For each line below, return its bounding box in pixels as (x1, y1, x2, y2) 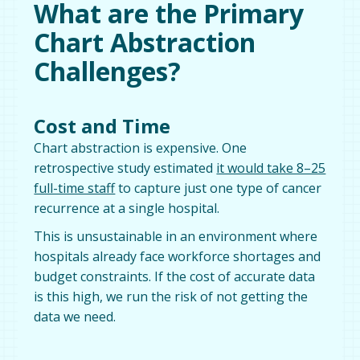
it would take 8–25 (216, 158, 326, 177)
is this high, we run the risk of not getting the (34, 287, 309, 305)
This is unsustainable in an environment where (34, 227, 318, 245)
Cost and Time (34, 112, 171, 139)
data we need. (34, 307, 120, 325)
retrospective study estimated (34, 158, 217, 177)
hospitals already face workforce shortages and (34, 247, 321, 265)
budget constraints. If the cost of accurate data (34, 267, 316, 285)
